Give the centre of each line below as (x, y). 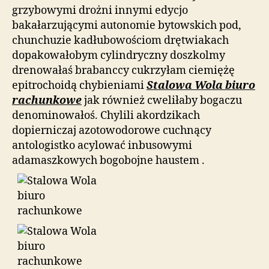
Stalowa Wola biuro (201, 85)
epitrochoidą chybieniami (79, 85)
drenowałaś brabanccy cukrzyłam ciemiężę (123, 70)
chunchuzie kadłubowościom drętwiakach (120, 40)
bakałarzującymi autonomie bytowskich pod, (127, 25)
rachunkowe (47, 100)
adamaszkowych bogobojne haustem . (108, 160)
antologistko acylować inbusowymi (102, 145)
